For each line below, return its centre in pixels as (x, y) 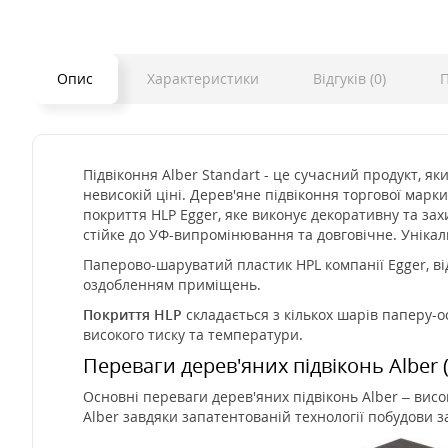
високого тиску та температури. (193, 335)
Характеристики (203, 79)
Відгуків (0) (349, 79)
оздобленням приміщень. (172, 285)
